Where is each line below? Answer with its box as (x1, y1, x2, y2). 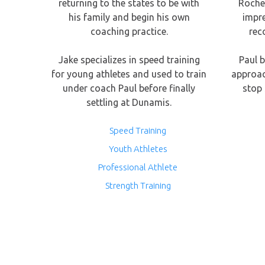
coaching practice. (90, 26, 168, 37)
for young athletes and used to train (51, 69, 207, 79)
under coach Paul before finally (63, 83, 196, 93)
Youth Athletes (108, 144, 167, 154)
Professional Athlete (98, 162, 178, 172)
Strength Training (105, 180, 171, 190)
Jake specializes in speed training (58, 54, 200, 65)
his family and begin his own (68, 12, 190, 22)
